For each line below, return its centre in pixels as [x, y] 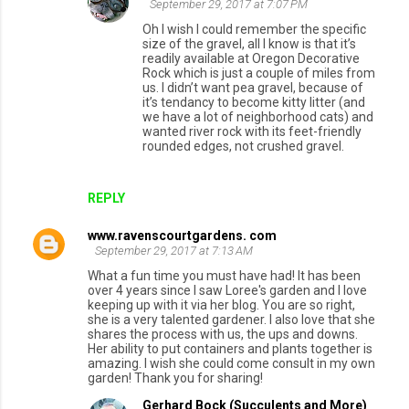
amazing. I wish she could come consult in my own [231, 364]
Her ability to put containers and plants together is [230, 349]
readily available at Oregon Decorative [251, 59]
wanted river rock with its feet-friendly [252, 132]
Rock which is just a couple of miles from [259, 73]
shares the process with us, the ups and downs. [223, 335]
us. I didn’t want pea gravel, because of [253, 88]
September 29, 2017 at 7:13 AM [174, 251]
